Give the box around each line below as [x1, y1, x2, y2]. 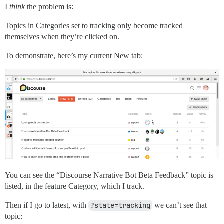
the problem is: [25, 2, 73, 11]
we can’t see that [152, 201, 207, 210]
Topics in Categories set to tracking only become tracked [5, 21, 183, 30]
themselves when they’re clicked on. [5, 32, 119, 41]
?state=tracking [90, 201, 150, 210]
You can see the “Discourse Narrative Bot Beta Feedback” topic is [5, 171, 213, 180]
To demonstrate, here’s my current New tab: [5, 51, 143, 60]
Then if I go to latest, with [5, 201, 88, 210]
